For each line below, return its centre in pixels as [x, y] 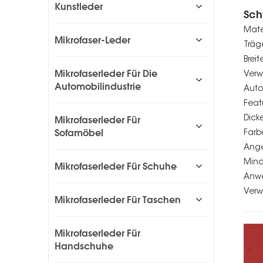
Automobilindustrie [98, 86]
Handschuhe [84, 246]
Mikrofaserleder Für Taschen [118, 199]
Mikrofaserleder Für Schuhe [116, 166]
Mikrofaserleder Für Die [106, 73]
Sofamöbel [79, 132]
